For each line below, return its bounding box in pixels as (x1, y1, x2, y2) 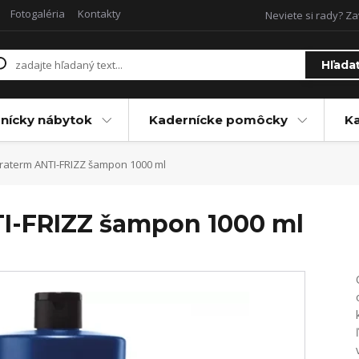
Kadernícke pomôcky (148, 112, 288, 127)
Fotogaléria (10, 6, 65, 21)
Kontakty (78, 6, 121, 21)
